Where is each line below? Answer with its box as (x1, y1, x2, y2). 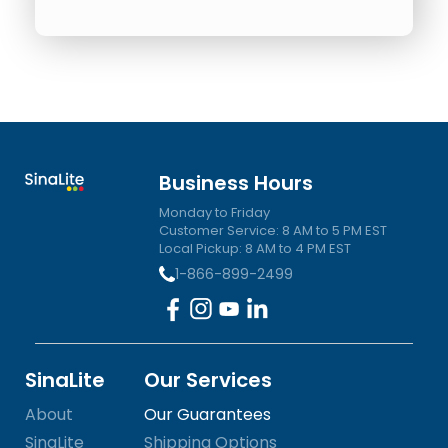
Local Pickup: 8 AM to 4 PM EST (159, 239, 352, 259)
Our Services (144, 366, 273, 395)
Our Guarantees (144, 403, 272, 427)
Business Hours (159, 169, 314, 198)
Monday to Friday (159, 203, 271, 223)
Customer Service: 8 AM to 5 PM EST (159, 221, 388, 241)
